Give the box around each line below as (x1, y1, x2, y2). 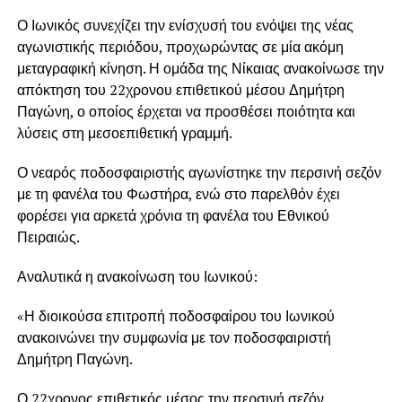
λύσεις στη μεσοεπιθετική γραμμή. (16, 122, 232, 143)
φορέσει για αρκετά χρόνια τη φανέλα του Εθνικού (16, 205, 329, 225)
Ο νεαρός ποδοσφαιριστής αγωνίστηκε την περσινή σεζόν (16, 162, 381, 182)
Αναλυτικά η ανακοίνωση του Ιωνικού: (16, 266, 258, 286)
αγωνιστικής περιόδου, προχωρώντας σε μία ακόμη (16, 36, 344, 57)
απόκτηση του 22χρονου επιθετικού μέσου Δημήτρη (16, 79, 345, 100)
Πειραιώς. (16, 226, 80, 247)
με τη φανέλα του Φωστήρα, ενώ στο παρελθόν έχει (16, 183, 340, 204)
